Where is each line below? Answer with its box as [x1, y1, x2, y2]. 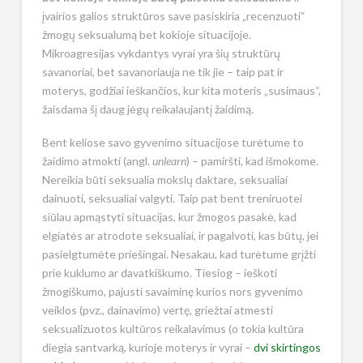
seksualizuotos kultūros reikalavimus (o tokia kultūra [41, 322, 304, 336]
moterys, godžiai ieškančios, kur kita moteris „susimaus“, [41, 83, 321, 97]
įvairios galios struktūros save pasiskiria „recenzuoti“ [41, 9, 305, 23]
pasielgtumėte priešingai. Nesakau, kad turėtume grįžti [41, 247, 316, 262]
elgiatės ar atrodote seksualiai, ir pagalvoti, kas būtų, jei [41, 228, 318, 243]
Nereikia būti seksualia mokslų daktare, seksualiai [41, 173, 288, 187]
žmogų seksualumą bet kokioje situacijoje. [41, 28, 251, 41]
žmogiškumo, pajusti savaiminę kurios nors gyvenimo [41, 284, 303, 299]
